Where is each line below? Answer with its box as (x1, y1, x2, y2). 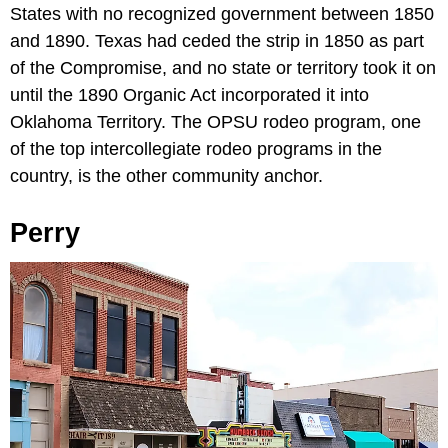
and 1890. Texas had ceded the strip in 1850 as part (10, 31, 424, 52)
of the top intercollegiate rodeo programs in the (10, 139, 382, 160)
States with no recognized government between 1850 (10, 4, 434, 25)
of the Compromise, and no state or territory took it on (10, 58, 436, 79)
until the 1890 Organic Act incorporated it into (10, 85, 369, 106)
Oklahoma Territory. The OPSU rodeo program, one (10, 112, 421, 133)
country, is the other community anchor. (10, 166, 323, 187)
